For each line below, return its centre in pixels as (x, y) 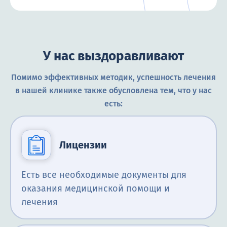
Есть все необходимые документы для (104, 175)
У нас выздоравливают (113, 56)
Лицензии (83, 145)
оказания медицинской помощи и (96, 189)
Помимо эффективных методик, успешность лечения (113, 78)
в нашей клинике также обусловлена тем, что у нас (113, 91)
